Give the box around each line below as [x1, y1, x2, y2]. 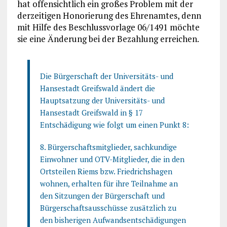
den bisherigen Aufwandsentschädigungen [40, 214, 186, 225]
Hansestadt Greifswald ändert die [40, 83, 155, 93]
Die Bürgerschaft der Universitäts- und [40, 70, 173, 81]
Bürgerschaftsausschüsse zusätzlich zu [40, 202, 176, 213]
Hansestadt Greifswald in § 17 [40, 107, 143, 118]
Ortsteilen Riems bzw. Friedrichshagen [40, 166, 172, 176]
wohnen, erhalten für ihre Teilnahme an [40, 178, 178, 188]
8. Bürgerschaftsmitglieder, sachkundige [40, 141, 177, 152]
